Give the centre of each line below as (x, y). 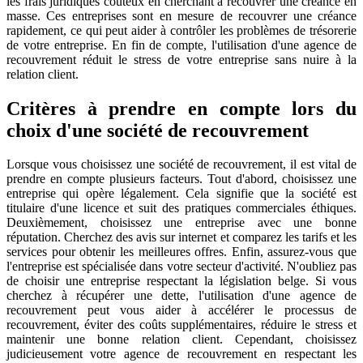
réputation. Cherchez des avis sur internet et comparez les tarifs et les (181, 237)
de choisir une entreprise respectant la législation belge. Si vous (181, 281)
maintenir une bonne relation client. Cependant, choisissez (181, 340)
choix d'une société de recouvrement (158, 130)
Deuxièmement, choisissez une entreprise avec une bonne (181, 223)
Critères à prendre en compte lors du (181, 108)
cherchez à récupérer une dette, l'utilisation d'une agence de (181, 296)
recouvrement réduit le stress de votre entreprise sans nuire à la (181, 59)
